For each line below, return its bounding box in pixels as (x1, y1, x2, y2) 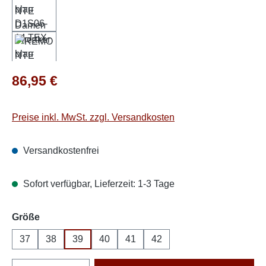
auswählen (39, 211, 90, 221)
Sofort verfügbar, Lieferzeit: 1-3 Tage (21, 178, 175, 189)
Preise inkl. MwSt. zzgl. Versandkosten (12, 112, 175, 122)
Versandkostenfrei (21, 145, 99, 156)
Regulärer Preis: (11, 71, 80, 82)
